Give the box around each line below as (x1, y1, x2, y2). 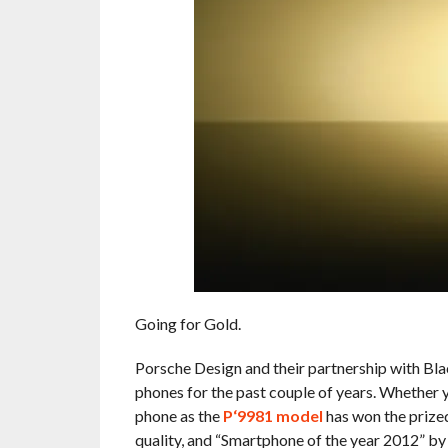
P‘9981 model (222, 406, 323, 425)
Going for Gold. (134, 314, 241, 333)
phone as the (134, 406, 223, 425)
